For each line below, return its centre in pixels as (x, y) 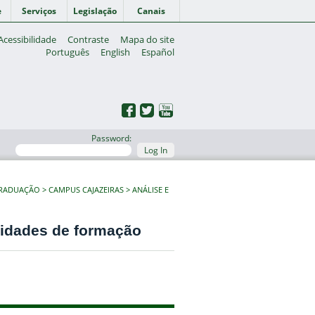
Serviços (39, 11)
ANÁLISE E (150, 190)
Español (158, 52)
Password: (111, 138)
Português (68, 52)
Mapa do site (148, 39)
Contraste (89, 39)
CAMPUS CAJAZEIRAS (86, 190)
